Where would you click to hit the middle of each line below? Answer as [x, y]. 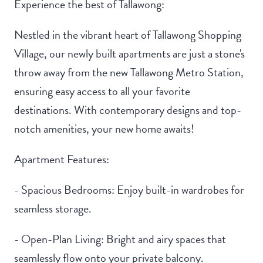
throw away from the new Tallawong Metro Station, [129, 73]
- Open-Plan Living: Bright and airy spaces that [120, 239]
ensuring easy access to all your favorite [102, 91]
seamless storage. [53, 209]
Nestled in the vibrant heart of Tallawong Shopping [128, 35]
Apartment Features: [62, 159]
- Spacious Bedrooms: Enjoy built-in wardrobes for [129, 190]
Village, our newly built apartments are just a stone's [129, 54]
